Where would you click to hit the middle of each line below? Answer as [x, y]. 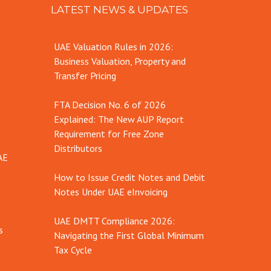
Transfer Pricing [85, 75]
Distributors [78, 148]
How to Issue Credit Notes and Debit [129, 177]
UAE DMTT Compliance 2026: [114, 220]
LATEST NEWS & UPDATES [119, 9]
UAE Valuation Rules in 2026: [113, 46]
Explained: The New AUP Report [119, 119]
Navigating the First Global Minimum [129, 235]
